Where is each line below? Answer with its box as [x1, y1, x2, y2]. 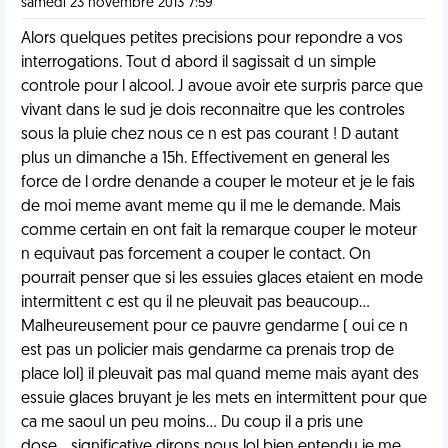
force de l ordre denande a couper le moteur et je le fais [21, 175, 415, 191]
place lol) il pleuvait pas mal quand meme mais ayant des [21, 367, 419, 383]
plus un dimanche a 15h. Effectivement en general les [21, 151, 390, 167]
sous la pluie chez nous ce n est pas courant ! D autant [21, 127, 399, 143]
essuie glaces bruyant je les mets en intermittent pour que [21, 391, 427, 407]
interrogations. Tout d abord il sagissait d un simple [21, 55, 376, 71]
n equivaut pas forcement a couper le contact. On [21, 247, 371, 263]
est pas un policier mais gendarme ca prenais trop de [21, 343, 394, 359]
